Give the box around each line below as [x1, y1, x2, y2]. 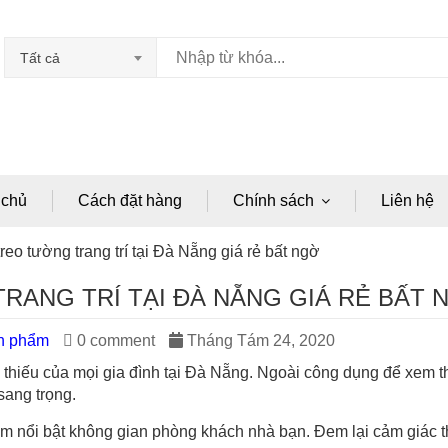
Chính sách [233, 192, 314, 209]
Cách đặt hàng [78, 192, 182, 209]
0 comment [73, 332, 155, 349]
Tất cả [20, 50, 60, 66]
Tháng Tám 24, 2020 [183, 332, 335, 349]
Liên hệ [381, 192, 434, 209]
